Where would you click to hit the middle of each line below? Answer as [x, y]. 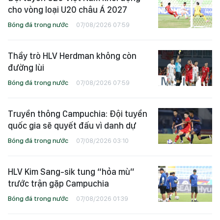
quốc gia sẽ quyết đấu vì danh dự [72, 125]
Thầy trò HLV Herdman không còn [72, 55]
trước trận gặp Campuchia [58, 183]
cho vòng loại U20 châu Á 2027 [68, 9]
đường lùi [26, 67]
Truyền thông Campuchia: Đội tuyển [78, 113]
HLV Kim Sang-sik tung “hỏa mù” [71, 171]
